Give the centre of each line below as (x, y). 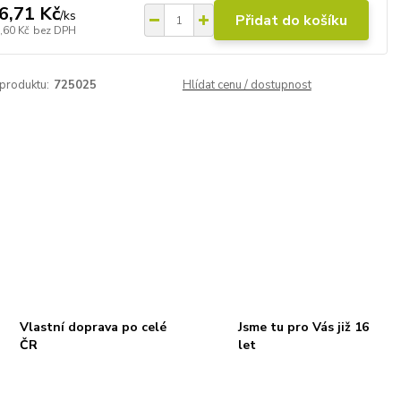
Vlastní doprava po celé (93, 328)
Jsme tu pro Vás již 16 (304, 328)
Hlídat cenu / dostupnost (247, 85)
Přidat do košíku (291, 21)
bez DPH (55, 30)
